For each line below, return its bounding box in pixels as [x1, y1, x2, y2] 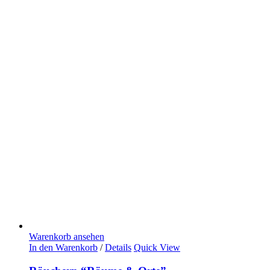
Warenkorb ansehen [29, 231, 104, 242]
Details [105, 242, 131, 253]
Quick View [134, 242, 180, 253]
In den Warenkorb [29, 242, 98, 253]
